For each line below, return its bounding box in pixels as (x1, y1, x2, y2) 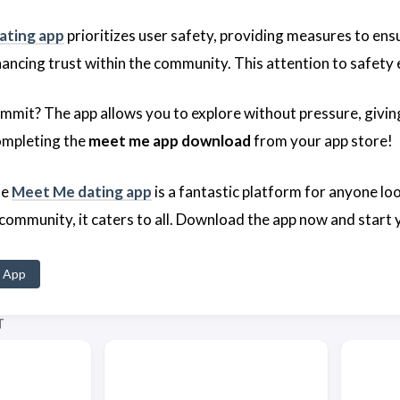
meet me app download (88, 131, 251, 151)
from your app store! (251, 131, 393, 151)
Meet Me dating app (12, 181, 152, 201)
